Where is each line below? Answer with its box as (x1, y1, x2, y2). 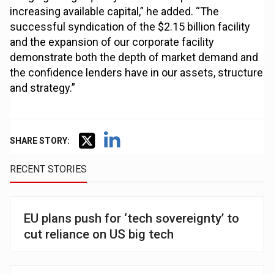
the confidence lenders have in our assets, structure (10, 66, 264, 80)
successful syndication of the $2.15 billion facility (10, 20, 251, 34)
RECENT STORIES (10, 163, 87, 176)
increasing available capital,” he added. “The (10, 5, 220, 18)
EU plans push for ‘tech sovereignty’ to (24, 211, 240, 226)
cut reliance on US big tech (24, 227, 174, 242)
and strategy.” (10, 81, 76, 95)
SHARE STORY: (10, 136, 70, 146)
